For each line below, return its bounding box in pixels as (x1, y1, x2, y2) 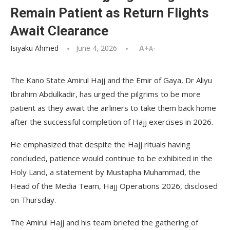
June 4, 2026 (76, 43, 117, 53)
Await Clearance (10, 23, 108, 39)
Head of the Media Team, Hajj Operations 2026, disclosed (10, 181, 218, 191)
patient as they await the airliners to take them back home (10, 103, 216, 113)
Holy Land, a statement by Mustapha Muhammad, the (10, 167, 200, 177)
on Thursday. (10, 195, 56, 205)
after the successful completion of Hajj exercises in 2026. (10, 117, 213, 127)
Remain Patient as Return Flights (10, 5, 209, 21)
